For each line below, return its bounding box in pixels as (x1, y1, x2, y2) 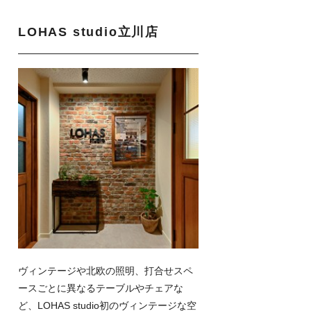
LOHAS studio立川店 (18, 25, 159, 39)
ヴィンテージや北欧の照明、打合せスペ (18, 265, 193, 276)
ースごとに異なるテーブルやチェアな (18, 283, 183, 294)
